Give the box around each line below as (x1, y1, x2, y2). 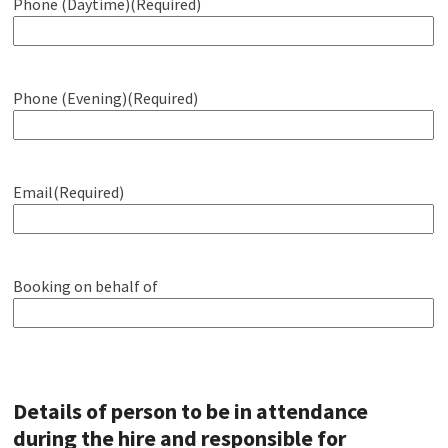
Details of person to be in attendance (13, 397, 369, 425)
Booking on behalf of (13, 276, 159, 296)
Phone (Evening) (13, 88, 128, 108)
